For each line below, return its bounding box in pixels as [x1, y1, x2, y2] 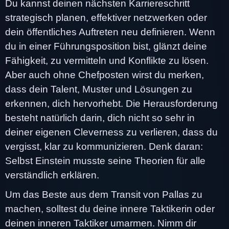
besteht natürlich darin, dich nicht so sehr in [5, 112, 195, 123]
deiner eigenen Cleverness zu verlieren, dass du [5, 126, 218, 138]
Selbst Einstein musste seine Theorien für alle [5, 155, 205, 166]
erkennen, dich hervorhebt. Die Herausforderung [5, 98, 218, 109]
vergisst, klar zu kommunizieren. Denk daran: [5, 141, 203, 152]
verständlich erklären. [5, 169, 99, 180]
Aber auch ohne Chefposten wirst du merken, [5, 69, 204, 80]
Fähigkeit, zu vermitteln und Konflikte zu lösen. [5, 55, 209, 66]
